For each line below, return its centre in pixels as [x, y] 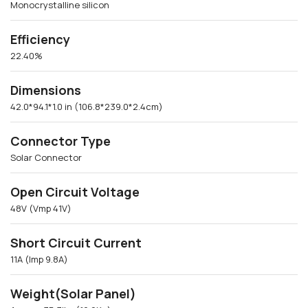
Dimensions [46, 90]
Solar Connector [46, 157]
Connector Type [60, 141]
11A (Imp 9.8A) [39, 259]
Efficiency [40, 39]
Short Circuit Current [76, 242]
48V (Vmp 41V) [41, 208]
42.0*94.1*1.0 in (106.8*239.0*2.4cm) [87, 106]
